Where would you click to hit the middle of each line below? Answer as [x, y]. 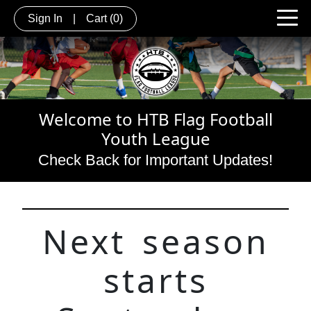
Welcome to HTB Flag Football [155, 119]
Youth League [155, 138]
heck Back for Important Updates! [161, 160]
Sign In [45, 18]
